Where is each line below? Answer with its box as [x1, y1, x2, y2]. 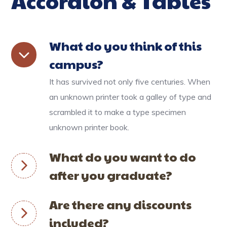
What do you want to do [49, 148, 197, 165]
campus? [49, 55, 104, 72]
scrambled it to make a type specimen [49, 107, 186, 117]
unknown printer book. [49, 122, 130, 132]
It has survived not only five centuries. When [49, 77, 211, 87]
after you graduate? [49, 166, 173, 183]
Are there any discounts [49, 196, 192, 213]
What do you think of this [49, 37, 202, 54]
